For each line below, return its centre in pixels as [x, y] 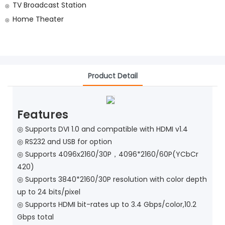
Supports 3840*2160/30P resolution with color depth [116, 180]
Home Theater [38, 19]
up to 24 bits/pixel [48, 192]
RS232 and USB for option [68, 142]
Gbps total [35, 217]
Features [42, 115]
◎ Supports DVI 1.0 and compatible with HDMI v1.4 [102, 129]
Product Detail [113, 76]
